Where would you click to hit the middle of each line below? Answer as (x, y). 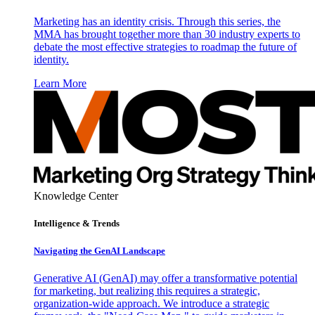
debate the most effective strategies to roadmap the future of (165, 47)
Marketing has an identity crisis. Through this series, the (157, 22)
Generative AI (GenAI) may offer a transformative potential (166, 278)
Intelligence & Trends (77, 224)
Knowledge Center (76, 196)
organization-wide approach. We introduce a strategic (152, 303)
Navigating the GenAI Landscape (99, 250)
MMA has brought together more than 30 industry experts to (167, 34)
